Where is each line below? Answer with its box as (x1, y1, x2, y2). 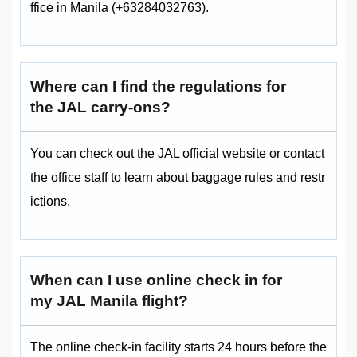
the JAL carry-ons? (30, 99, 171, 116)
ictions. (30, 194, 70, 209)
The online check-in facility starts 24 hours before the (30, 340, 327, 355)
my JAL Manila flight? (30, 292, 188, 310)
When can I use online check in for (30, 272, 282, 289)
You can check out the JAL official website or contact (30, 147, 324, 161)
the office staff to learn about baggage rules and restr (30, 171, 325, 185)
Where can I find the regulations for (30, 78, 286, 96)
